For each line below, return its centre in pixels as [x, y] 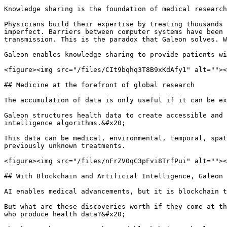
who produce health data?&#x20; [65, 214]
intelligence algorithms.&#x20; [65, 123]
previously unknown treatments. [65, 146]
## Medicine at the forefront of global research [99, 85]
